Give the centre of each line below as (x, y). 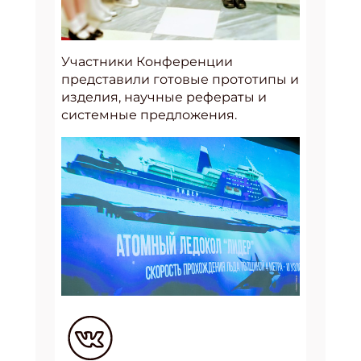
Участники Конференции (147, 62)
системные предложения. (151, 115)
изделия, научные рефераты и (164, 98)
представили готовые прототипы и (180, 80)
